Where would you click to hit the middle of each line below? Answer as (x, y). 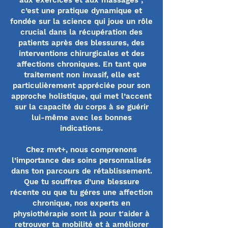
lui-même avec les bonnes (81, 118)
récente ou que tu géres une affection (81, 192)
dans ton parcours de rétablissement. (81, 171)
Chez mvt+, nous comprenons (81, 150)
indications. (81, 128)
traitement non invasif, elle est (81, 75)
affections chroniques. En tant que (81, 64)
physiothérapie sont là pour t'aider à (81, 214)
